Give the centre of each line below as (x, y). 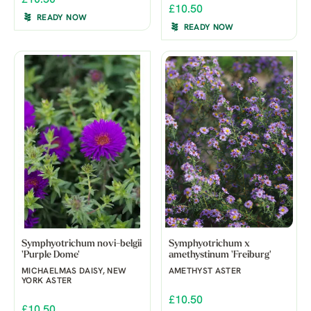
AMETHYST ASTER (205, 271)
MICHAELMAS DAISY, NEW (74, 271)
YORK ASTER (47, 281)
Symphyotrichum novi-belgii (82, 244)
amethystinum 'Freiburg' (220, 255)
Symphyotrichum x (209, 244)
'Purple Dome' (51, 255)
